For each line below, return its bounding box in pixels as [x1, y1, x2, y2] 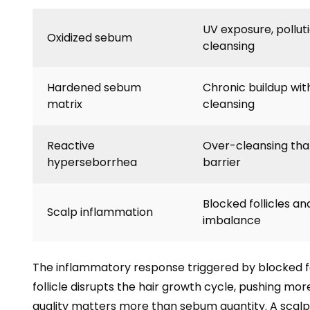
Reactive [47, 137, 95, 154]
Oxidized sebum [47, 29, 132, 46]
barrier [203, 154, 241, 170]
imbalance [203, 212, 261, 228]
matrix [47, 95, 82, 112]
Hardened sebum [47, 79, 141, 95]
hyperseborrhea [47, 154, 137, 170]
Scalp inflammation [47, 203, 153, 220]
